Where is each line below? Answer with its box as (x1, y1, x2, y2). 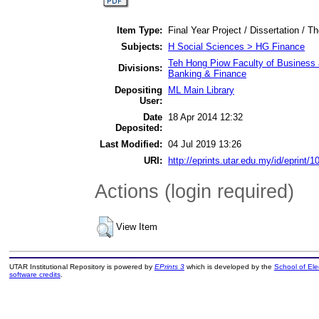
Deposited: (115, 122, 162, 133)
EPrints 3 (154, 263, 184, 271)
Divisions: (118, 62, 162, 73)
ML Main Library (168, 84, 234, 95)
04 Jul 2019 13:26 (168, 138, 241, 150)
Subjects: (121, 41, 162, 52)
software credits (9, 271, 61, 279)
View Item (116, 221, 157, 232)
